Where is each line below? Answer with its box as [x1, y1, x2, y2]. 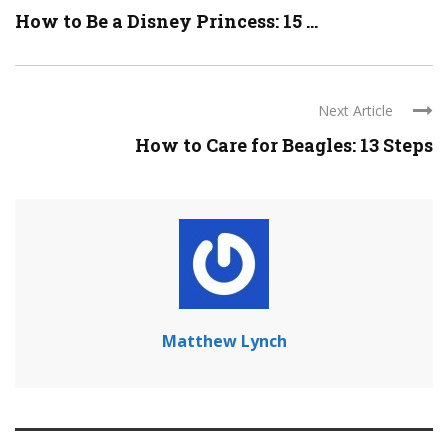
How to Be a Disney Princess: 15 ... [15, 9, 318, 33]
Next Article [318, 101, 393, 120]
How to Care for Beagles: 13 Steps [135, 133, 433, 157]
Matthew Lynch [161, 330, 287, 352]
